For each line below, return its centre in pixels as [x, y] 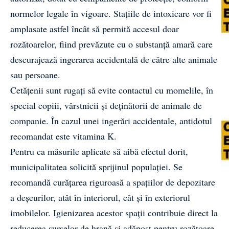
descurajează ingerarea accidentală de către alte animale [114, 59]
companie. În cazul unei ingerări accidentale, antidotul [111, 120]
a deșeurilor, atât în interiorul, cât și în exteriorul [100, 197]
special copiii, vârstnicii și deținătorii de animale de [106, 105]
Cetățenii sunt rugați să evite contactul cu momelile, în [112, 90]
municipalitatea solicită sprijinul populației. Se [98, 166]
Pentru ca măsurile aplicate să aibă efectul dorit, [99, 151]
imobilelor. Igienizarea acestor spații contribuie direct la [114, 212]
